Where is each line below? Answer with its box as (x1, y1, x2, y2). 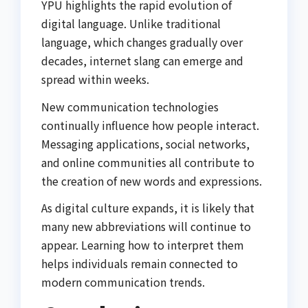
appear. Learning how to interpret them (41, 236, 244, 254)
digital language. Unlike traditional (41, 14, 221, 32)
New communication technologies (41, 98, 219, 115)
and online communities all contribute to (41, 153, 254, 170)
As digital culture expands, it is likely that (41, 199, 254, 217)
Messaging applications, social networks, (41, 135, 250, 152)
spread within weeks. (41, 70, 149, 87)
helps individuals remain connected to (41, 255, 238, 272)
